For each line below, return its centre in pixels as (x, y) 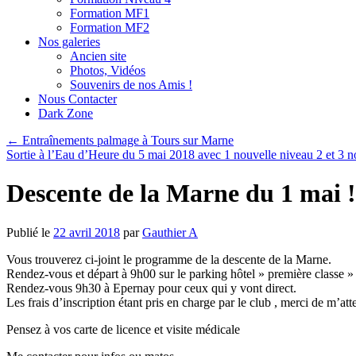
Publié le (28, 232)
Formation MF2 (110, 27)
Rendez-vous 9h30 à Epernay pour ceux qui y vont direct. (151, 288)
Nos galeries (69, 42)
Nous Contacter (77, 99)
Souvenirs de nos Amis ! (131, 85)
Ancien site (98, 56)
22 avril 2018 (87, 232)
